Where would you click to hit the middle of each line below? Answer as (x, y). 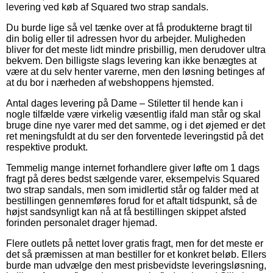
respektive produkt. (47, 147)
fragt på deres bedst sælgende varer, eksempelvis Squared (133, 179)
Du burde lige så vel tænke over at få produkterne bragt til (129, 27)
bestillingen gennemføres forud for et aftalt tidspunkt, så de (132, 200)
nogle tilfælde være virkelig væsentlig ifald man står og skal (133, 114)
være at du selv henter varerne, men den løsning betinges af (135, 71)
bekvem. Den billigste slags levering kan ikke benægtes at (131, 60)
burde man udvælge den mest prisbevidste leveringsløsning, (136, 265)
